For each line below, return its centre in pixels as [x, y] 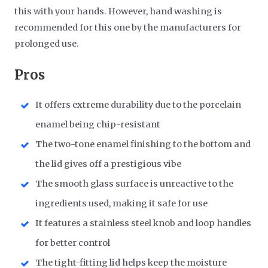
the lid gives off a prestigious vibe [109, 164]
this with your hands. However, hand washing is [118, 11]
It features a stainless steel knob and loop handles [144, 223]
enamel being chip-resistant [98, 125]
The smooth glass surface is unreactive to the [135, 184]
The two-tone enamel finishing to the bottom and [143, 144]
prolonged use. [47, 43]
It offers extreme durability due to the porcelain [138, 105]
